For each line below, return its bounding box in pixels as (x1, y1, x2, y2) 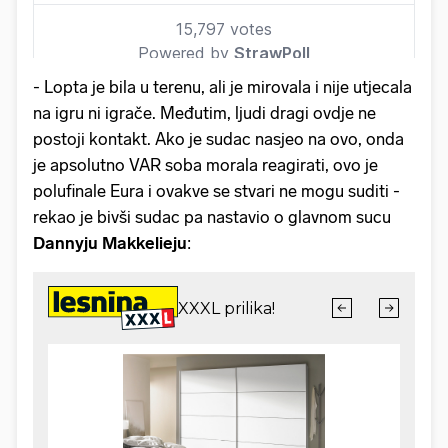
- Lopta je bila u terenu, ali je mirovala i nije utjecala (33, 76, 412, 97)
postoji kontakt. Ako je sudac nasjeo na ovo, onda (33, 128, 404, 149)
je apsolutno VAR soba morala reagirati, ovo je (33, 154, 378, 175)
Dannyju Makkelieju (33, 232, 187, 253)
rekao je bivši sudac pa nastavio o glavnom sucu (33, 206, 391, 227)
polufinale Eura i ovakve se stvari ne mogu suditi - (33, 180, 400, 201)
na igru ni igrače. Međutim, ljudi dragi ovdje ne (33, 102, 376, 123)
